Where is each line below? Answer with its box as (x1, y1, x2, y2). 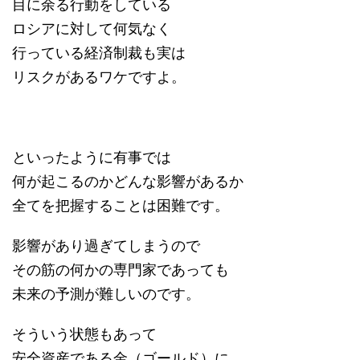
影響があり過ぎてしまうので (12, 236, 200, 254)
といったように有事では (12, 148, 171, 166)
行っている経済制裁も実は (12, 43, 186, 61)
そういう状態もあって (12, 325, 157, 342)
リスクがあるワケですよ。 (12, 67, 186, 85)
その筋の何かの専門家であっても (12, 260, 229, 278)
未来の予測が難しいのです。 (12, 284, 200, 302)
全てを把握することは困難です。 (12, 196, 229, 214)
